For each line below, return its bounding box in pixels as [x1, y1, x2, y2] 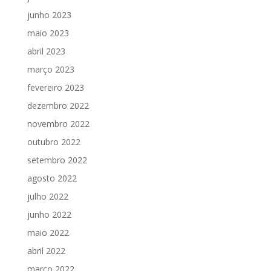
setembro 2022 [27, 154, 87, 166]
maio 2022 [27, 227, 69, 239]
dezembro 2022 [27, 100, 89, 112]
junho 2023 [27, 9, 71, 21]
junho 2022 [27, 209, 71, 221]
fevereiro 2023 [27, 82, 84, 94]
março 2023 [27, 64, 74, 76]
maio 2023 [27, 27, 69, 39]
